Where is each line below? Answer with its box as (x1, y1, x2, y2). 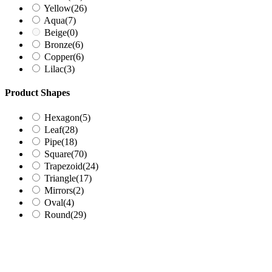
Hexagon (44, 112, 80, 123)
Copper (44, 51, 73, 62)
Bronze (44, 39, 72, 50)
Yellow (44, 2, 71, 13)
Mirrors (44, 185, 73, 196)
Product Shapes (5, 87, 70, 98)
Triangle (44, 173, 76, 184)
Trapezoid (44, 161, 83, 172)
